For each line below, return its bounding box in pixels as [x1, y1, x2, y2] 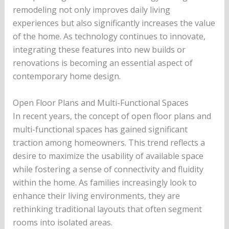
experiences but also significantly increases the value [12, 17, 215, 29]
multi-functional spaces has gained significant [12, 123, 188, 135]
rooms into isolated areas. [12, 216, 112, 228]
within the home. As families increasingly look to [12, 176, 197, 188]
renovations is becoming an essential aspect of [12, 57, 193, 68]
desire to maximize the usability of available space [12, 150, 203, 162]
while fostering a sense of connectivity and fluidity [12, 163, 203, 175]
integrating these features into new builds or [12, 43, 186, 55]
